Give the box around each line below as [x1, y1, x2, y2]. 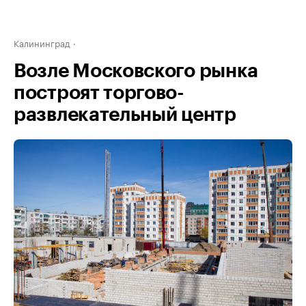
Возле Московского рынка [14, 61, 259, 81]
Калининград [14, 36, 70, 49]
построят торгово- [14, 83, 184, 102]
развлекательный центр [14, 105, 236, 124]
